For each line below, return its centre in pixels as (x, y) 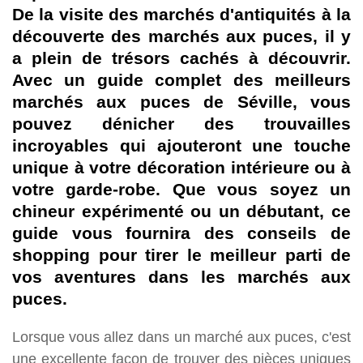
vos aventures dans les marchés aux (181, 277)
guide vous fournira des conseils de (181, 233)
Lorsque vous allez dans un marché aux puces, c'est (181, 337)
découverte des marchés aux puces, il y (181, 36)
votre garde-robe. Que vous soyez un (181, 190)
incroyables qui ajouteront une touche (181, 146)
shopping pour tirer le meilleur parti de (181, 255)
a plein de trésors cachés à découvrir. (181, 58)
